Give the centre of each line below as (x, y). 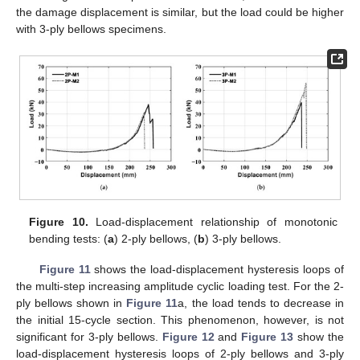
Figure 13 (268, 336)
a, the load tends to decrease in (261, 303)
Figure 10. (59, 221)
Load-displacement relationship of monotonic (213, 221)
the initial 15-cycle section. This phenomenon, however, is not (180, 319)
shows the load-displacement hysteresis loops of (217, 269)
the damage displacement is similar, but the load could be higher (180, 12)
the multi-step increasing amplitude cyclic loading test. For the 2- (180, 286)
